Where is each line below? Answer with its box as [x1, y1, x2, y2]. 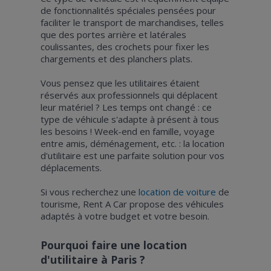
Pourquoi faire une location [40, 237, 187, 252]
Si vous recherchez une [40, 185, 139, 198]
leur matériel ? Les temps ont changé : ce [40, 100, 212, 113]
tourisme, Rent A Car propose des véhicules [40, 197, 224, 210]
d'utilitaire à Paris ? [40, 252, 145, 267]
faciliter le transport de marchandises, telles [40, 16, 224, 28]
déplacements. [40, 161, 104, 174]
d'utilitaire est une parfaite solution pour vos [40, 149, 224, 162]
